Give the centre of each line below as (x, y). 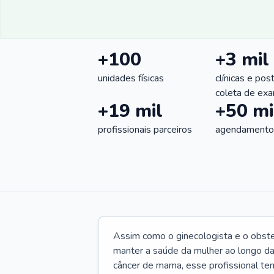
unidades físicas (131, 78)
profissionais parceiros (145, 130)
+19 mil (130, 111)
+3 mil (242, 60)
